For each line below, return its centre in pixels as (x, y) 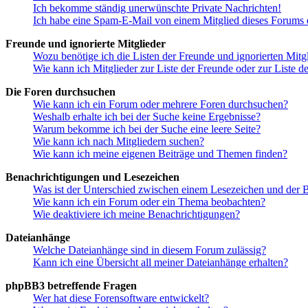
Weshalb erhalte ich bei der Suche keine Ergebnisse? (147, 116)
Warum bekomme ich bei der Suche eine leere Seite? (147, 129)
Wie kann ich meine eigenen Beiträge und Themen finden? (160, 153)
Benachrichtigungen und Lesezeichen (92, 177)
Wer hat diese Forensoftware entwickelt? (121, 298)
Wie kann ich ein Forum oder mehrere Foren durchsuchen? (161, 104)
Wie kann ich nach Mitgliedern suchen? (119, 141)
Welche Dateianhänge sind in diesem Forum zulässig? (150, 250)
